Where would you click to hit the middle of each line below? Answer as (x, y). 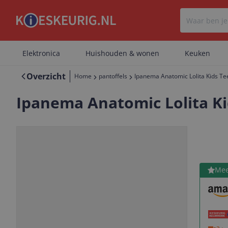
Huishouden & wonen (122, 53)
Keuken (197, 53)
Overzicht (46, 76)
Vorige (71, 218)
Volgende (162, 218)
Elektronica (41, 53)
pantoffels (113, 76)
